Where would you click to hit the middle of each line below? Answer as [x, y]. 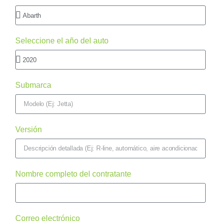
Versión [29, 129]
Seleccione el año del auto [62, 41]
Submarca [34, 85]
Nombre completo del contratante [74, 174]
